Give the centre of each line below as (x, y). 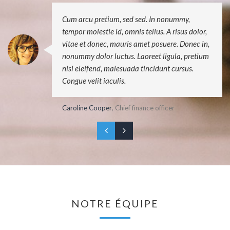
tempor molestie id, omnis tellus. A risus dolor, (135, 31)
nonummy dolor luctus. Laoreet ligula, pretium (136, 56)
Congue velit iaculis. (94, 80)
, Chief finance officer (143, 108)
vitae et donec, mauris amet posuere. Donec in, (136, 43)
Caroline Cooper (87, 108)
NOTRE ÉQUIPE (115, 203)
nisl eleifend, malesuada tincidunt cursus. (128, 68)
